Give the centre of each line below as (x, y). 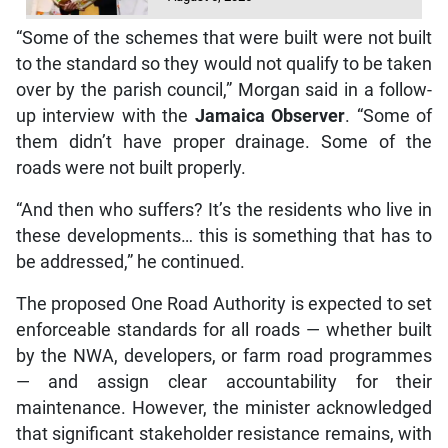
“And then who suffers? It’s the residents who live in (224, 191)
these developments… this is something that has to (224, 217)
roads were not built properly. (130, 149)
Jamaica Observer (270, 97)
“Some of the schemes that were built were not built (224, 19)
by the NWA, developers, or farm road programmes (224, 337)
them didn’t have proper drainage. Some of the (224, 123)
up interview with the (105, 97)
